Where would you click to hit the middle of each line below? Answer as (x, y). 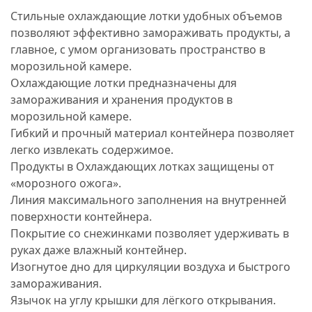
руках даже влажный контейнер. (99, 250)
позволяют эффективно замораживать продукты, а (150, 32)
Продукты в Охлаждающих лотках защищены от (142, 166)
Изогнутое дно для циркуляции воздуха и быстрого (150, 266)
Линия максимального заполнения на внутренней (148, 200)
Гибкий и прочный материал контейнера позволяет (153, 133)
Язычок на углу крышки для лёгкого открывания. (143, 300)
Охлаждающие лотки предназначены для (124, 83)
